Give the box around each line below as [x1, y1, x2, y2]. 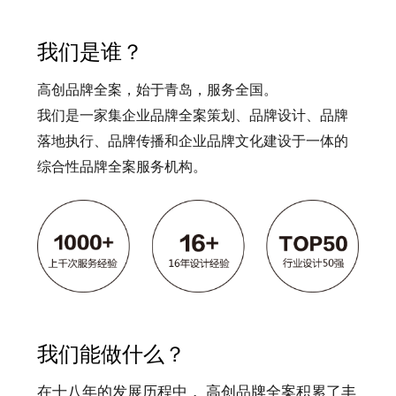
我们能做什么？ [36, 342, 186, 366]
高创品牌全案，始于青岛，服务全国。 [36, 81, 278, 97]
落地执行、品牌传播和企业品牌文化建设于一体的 [36, 133, 348, 148]
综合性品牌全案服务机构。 [36, 158, 207, 174]
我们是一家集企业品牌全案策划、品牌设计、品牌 [36, 107, 348, 123]
